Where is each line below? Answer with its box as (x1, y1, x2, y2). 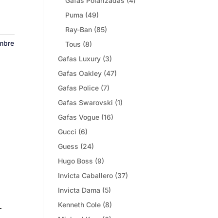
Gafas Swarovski (58, 98, 113, 107)
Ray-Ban (65, 25, 92, 34)
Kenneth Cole (58, 200, 101, 209)
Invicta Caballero (58, 171, 113, 180)
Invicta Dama (58, 186, 101, 194)
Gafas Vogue (58, 113, 100, 121)
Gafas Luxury (58, 54, 101, 63)
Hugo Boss (58, 157, 93, 165)
